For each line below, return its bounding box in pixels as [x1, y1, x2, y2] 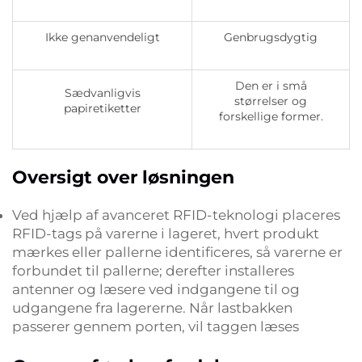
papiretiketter [63, 101, 141, 116]
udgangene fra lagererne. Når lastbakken [12, 300, 293, 316]
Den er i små [234, 78, 307, 93]
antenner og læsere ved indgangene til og [12, 281, 300, 297]
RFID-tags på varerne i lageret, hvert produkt [12, 225, 319, 242]
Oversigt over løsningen [12, 166, 234, 188]
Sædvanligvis [64, 86, 141, 100]
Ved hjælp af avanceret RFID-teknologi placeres [12, 207, 340, 223]
